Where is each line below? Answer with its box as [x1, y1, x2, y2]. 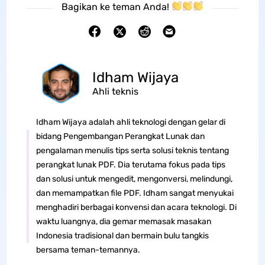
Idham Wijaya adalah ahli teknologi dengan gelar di [35, 117, 225, 127]
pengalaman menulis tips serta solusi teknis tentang [35, 145, 229, 156]
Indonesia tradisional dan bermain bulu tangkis [35, 230, 209, 241]
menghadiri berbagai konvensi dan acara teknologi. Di [35, 202, 237, 212]
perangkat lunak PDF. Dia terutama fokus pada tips [35, 159, 225, 170]
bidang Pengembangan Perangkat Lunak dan [35, 131, 205, 141]
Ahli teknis [92, 86, 138, 98]
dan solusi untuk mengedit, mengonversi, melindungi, [35, 173, 232, 184]
